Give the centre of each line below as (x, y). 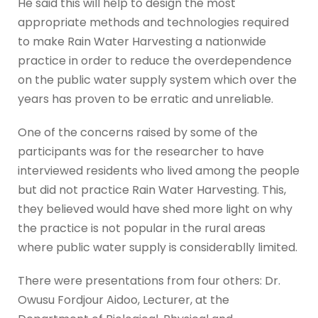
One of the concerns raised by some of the (138, 133)
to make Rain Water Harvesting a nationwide (142, 42)
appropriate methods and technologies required (153, 23)
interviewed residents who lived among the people (159, 171)
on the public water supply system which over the (157, 80)
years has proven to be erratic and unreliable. (146, 99)
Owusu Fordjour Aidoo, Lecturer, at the (124, 300)
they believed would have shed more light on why (155, 209)
